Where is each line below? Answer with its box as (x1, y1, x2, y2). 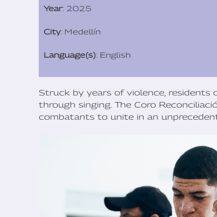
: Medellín (61, 27, 101, 36)
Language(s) (44, 50, 96, 60)
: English (96, 50, 131, 60)
